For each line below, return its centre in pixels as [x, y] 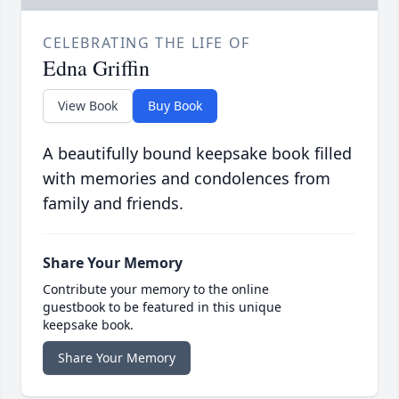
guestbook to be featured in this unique [162, 307]
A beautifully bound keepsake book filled [197, 154]
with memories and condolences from [187, 179]
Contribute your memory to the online [156, 289]
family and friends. [113, 204]
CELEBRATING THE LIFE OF [147, 43]
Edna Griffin [96, 68]
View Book [88, 106]
